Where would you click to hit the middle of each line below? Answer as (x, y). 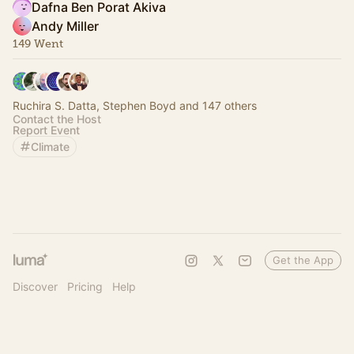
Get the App (303, 260)
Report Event (46, 130)
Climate (50, 146)
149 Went (38, 43)
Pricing (85, 286)
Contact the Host (57, 119)
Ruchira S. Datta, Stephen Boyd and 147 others (135, 105)
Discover (35, 286)
